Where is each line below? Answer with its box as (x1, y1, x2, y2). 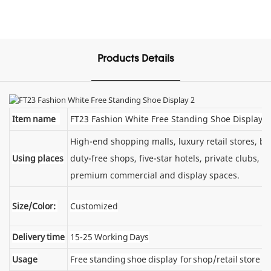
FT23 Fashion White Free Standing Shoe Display (70, 113, 263, 125)
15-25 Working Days (70, 230, 149, 243)
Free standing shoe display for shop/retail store (70, 253, 260, 265)
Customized (70, 200, 118, 212)
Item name (12, 113, 60, 125)
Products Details (97, 54, 174, 64)
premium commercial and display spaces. (70, 169, 240, 181)
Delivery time (12, 230, 65, 243)
